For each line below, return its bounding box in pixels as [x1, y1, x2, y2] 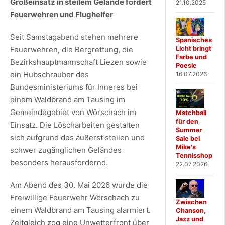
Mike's [176, 143, 196, 151]
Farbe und [176, 53, 207, 61]
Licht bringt [176, 45, 212, 53]
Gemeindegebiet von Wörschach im [10, 107, 136, 117]
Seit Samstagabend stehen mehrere [10, 32, 138, 42]
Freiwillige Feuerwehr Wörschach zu [10, 192, 140, 202]
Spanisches [176, 36, 212, 44]
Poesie [176, 62, 197, 70]
